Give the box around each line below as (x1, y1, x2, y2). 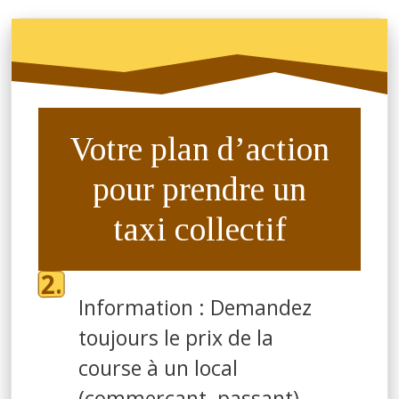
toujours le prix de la (78, 322, 273, 352)
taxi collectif (112, 209, 287, 248)
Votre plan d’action (69, 129, 330, 167)
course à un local (78, 353, 238, 382)
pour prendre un (93, 169, 306, 208)
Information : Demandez (78, 292, 312, 322)
